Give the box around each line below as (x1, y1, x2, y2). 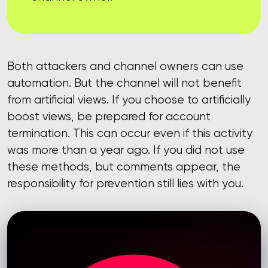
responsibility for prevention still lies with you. (7, 176, 243, 190)
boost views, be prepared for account (7, 109, 211, 123)
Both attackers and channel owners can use (7, 59, 243, 73)
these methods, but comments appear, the (7, 159, 240, 173)
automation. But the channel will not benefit (7, 75, 242, 90)
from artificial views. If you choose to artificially (7, 92, 251, 106)
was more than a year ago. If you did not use (7, 142, 245, 157)
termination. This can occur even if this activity (7, 126, 252, 140)
